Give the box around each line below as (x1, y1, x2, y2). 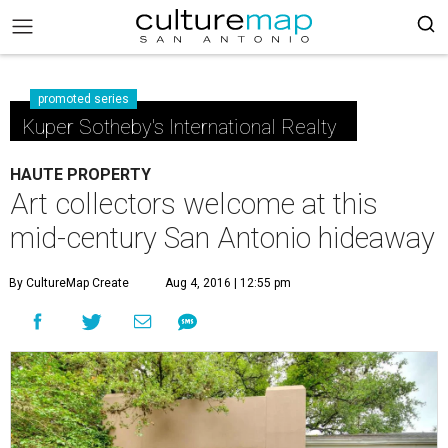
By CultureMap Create (9, 276, 129, 290)
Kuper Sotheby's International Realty (22, 115, 337, 139)
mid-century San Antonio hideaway (10, 221, 435, 255)
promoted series (38, 92, 129, 106)
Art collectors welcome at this (10, 187, 378, 221)
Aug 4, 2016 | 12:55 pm (165, 276, 291, 290)
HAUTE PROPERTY (10, 165, 151, 184)
